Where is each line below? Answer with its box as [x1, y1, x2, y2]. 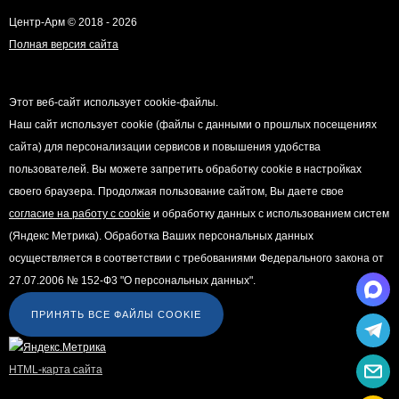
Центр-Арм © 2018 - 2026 [9, 15, 137, 28]
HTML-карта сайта [9, 362, 102, 376]
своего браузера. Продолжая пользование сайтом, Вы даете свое [9, 184, 344, 198]
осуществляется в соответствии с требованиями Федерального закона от [9, 251, 384, 265]
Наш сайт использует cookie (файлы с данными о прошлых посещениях [9, 118, 377, 131]
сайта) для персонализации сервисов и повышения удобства [9, 140, 321, 153]
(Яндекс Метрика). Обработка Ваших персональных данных [9, 229, 313, 242]
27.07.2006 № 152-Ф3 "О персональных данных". [9, 273, 256, 287]
